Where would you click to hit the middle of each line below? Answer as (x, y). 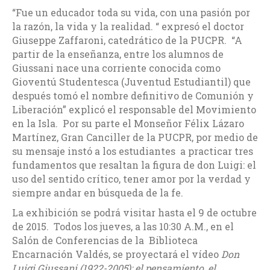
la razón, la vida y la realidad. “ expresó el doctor (128, 27)
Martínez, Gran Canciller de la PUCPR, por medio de (135, 137)
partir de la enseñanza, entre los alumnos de (118, 54)
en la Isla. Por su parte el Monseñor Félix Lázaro (128, 124)
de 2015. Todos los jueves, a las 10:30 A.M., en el (123, 227)
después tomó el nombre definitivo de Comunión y (133, 96)
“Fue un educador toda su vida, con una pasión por (131, 13)
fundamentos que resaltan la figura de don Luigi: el (134, 165)
